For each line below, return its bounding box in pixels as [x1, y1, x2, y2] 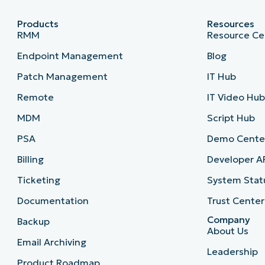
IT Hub [207, 70, 237, 82]
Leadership [207, 245, 258, 257]
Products [17, 17, 59, 30]
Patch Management [17, 70, 108, 82]
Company [207, 213, 251, 225]
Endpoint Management [17, 49, 123, 62]
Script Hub [207, 111, 256, 124]
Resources [207, 17, 255, 30]
